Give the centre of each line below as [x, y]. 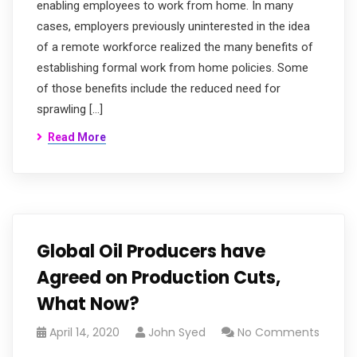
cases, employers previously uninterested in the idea [173, 26]
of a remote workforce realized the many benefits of [175, 47]
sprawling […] [70, 109]
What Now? [88, 304]
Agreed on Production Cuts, [159, 278]
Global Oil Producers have [151, 251]
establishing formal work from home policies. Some [173, 68]
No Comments [279, 332]
